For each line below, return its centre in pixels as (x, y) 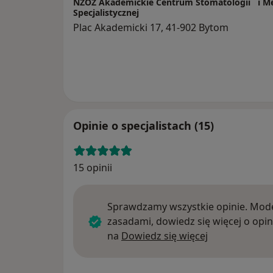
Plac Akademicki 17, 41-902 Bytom (151, 28)
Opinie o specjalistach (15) (144, 126)
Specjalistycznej (106, 13)
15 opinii (93, 168)
